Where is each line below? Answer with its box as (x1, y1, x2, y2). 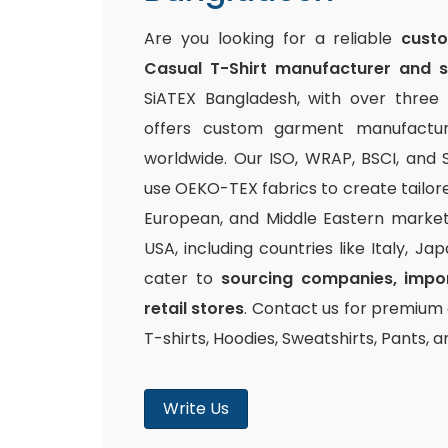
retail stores (144, 297, 245, 320)
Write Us (163, 397, 229, 420)
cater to (144, 267, 221, 290)
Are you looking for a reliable (144, 27, 402, 50)
